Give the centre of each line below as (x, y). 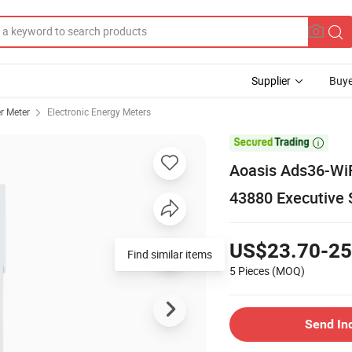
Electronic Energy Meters (99, 112)
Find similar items (170, 254)
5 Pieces (249, 270)
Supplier (271, 81)
